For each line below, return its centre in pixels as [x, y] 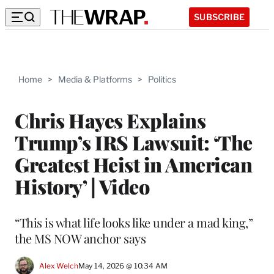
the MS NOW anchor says [80, 238]
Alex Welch [59, 266]
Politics [162, 79]
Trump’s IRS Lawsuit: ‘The [134, 142]
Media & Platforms [95, 79]
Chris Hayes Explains [110, 120]
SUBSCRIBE [219, 17]
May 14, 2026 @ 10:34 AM [123, 266]
